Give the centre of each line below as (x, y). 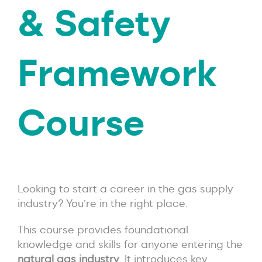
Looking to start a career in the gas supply (125, 188)
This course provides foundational (103, 229)
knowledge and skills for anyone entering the (130, 244)
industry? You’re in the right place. (103, 203)
